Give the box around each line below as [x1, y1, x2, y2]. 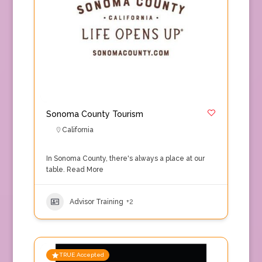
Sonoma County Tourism [46, 109, 143, 119]
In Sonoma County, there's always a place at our [46, 154, 205, 163]
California [61, 126, 94, 134]
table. [46, 166, 65, 174]
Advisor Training [69, 197, 123, 206]
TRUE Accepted [58, 251, 104, 258]
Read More [64, 166, 104, 174]
